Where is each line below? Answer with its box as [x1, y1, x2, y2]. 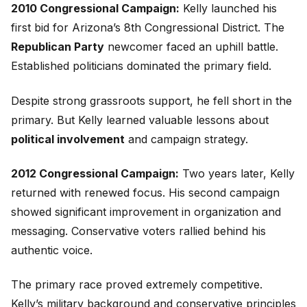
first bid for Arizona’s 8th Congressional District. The [11, 21, 284, 35]
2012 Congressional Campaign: [11, 166, 179, 180]
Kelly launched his [180, 1, 277, 16]
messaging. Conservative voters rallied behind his [11, 223, 266, 238]
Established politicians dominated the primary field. [11, 59, 271, 73]
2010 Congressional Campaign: [11, 1, 180, 16]
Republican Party [11, 40, 104, 54]
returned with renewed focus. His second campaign [11, 185, 280, 199]
